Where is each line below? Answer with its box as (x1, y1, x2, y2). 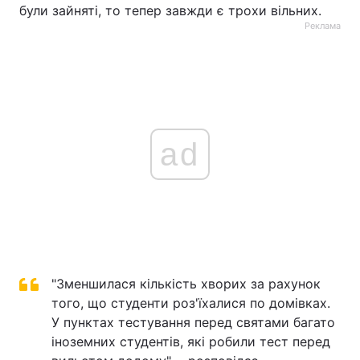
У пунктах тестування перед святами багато (51, 314, 335, 330)
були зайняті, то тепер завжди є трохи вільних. (19, 2, 321, 18)
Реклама (305, 20, 341, 31)
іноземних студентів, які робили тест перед (51, 333, 330, 350)
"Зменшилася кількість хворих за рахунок (51, 276, 321, 292)
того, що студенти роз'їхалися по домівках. (51, 295, 330, 311)
